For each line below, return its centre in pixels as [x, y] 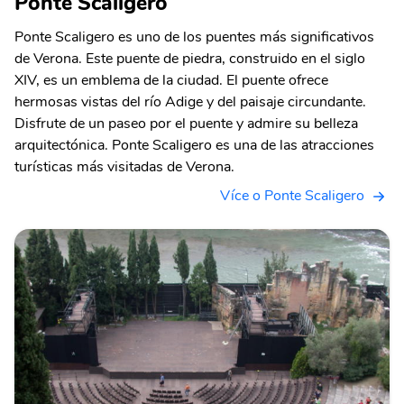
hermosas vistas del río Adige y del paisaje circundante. [190, 101]
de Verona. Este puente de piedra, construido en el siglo [190, 58]
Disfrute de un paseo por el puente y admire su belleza [186, 123]
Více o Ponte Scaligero [292, 195]
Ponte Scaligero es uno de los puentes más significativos [194, 37]
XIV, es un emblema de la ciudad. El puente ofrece [171, 80]
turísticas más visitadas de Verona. [124, 166]
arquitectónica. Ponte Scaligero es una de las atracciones [194, 145]
